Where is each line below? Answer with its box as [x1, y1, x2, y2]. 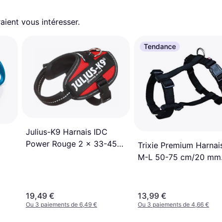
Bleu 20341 [138, 164, 179, 174]
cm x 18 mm [26, 150, 71, 161]
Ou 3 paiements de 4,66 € [138, 201, 209, 209]
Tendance [144, 42, 176, 51]
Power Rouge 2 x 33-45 [26, 138, 117, 149]
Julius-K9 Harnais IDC [26, 126, 108, 137]
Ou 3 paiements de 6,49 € [26, 201, 97, 209]
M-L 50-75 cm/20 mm [138, 152, 221, 162]
